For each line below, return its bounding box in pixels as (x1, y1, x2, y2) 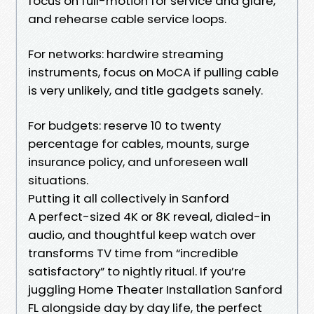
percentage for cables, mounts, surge (28, 135, 250, 152)
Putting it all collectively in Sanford (28, 189, 229, 207)
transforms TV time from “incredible (28, 244, 238, 261)
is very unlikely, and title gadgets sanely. (28, 81, 263, 99)
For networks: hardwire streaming (28, 45, 224, 62)
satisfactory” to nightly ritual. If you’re (28, 262, 246, 280)
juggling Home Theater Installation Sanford (28, 280, 282, 298)
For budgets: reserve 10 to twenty (28, 116, 221, 134)
